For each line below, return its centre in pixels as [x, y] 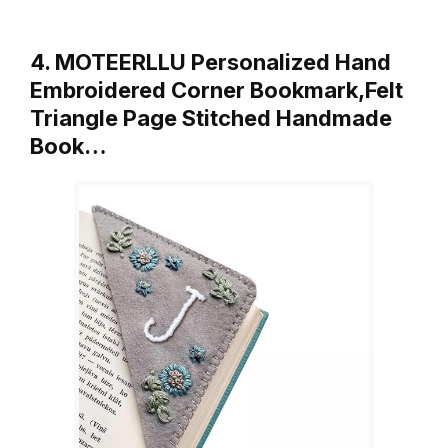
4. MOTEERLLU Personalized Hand [210, 61]
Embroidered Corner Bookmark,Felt [216, 89]
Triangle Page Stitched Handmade [211, 117]
